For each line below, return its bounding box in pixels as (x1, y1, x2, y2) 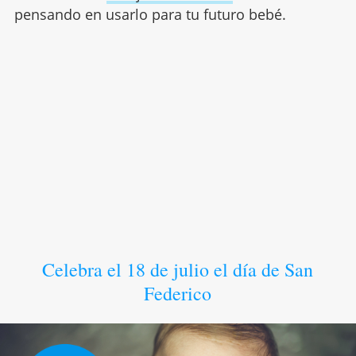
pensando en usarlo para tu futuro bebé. (14, 5, 286, 24)
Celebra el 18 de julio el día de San (42, 257, 314, 282)
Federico (144, 281, 212, 306)
